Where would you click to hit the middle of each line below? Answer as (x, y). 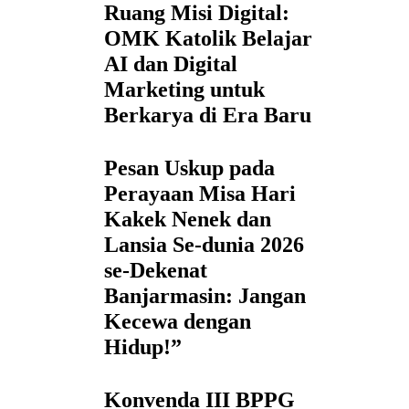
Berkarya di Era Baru (208, 115)
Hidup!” (143, 347)
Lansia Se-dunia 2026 (204, 245)
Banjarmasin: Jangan (205, 296)
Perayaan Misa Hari (200, 194)
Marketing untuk (184, 90)
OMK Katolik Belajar (208, 39)
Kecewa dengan (178, 322)
